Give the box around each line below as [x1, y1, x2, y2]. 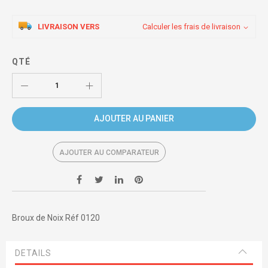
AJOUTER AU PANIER [94, 114, 174, 124]
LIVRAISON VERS [38, 22, 99, 31]
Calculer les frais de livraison [142, 22, 240, 31]
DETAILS [15, 248, 51, 258]
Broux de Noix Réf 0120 [12, 212, 100, 223]
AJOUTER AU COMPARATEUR [59, 148, 159, 157]
